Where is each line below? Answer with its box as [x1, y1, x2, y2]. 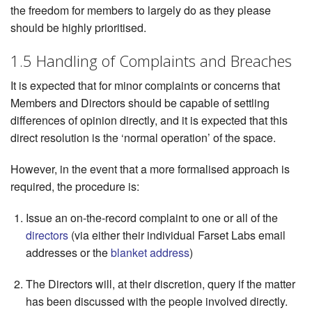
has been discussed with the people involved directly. [26, 293, 288, 310]
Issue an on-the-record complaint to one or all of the [26, 210, 279, 226]
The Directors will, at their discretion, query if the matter [26, 276, 296, 292]
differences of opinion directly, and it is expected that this [10, 112, 288, 129]
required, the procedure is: [10, 178, 139, 195]
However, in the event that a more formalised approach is [10, 161, 290, 178]
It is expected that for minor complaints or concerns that [10, 77, 280, 94]
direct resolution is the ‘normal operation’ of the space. [10, 130, 276, 146]
